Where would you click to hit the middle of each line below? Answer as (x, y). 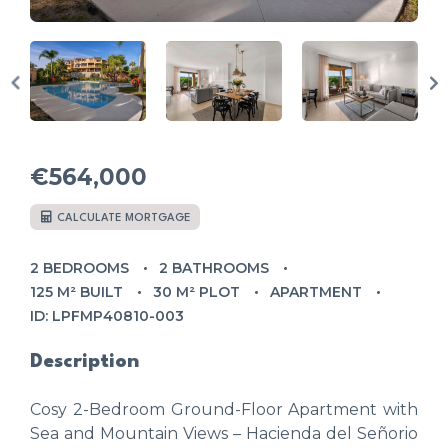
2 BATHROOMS (214, 267)
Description (84, 361)
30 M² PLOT (196, 291)
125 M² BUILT (76, 291)
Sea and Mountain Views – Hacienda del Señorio (224, 433)
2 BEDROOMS (79, 267)
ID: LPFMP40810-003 (107, 315)
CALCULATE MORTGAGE (122, 218)
